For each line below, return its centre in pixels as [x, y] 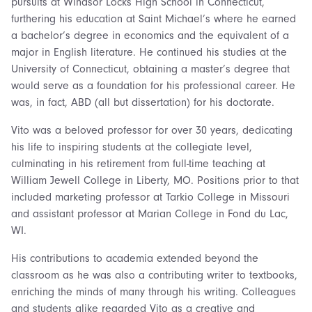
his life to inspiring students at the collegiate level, [132, 147]
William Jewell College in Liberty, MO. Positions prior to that [155, 180]
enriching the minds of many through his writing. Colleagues [154, 292]
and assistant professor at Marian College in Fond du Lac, [150, 214]
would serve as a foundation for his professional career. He [153, 86]
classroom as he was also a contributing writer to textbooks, [154, 275]
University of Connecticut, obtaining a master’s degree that [150, 69]
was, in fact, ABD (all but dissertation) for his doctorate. [143, 102]
